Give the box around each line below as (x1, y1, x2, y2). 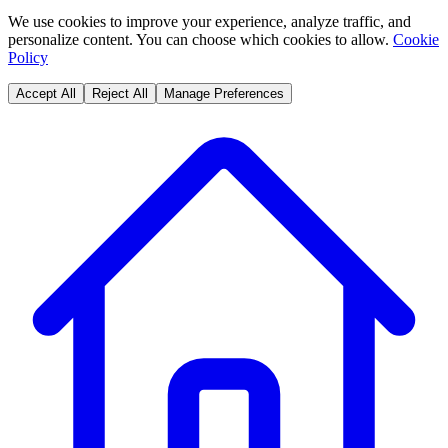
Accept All (16, 85, 76, 101)
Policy (8, 48, 48, 66)
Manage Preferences (164, 85, 284, 101)
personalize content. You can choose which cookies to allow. (8, 30, 389, 48)
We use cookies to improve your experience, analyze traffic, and (8, 12, 411, 30)
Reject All (92, 85, 148, 101)
